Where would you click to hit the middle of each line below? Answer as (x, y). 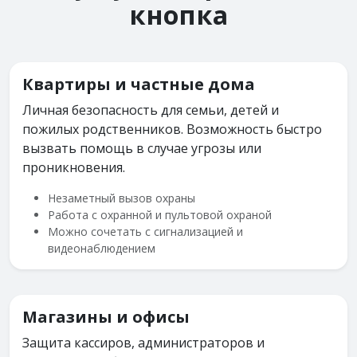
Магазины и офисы (106, 316)
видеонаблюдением (102, 248)
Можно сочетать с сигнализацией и (145, 231)
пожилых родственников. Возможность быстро (172, 129)
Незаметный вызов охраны (122, 198)
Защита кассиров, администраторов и (143, 342)
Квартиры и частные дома (139, 84)
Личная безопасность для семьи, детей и (151, 110)
